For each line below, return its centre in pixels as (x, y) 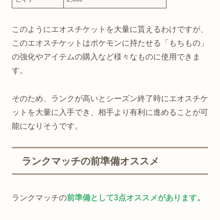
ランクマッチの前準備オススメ (90, 161)
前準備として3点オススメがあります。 (136, 197)
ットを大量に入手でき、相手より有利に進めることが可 (110, 112)
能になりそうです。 (47, 126)
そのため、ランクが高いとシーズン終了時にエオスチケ (110, 98)
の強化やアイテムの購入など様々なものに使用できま (106, 56)
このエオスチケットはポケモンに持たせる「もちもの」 (110, 43)
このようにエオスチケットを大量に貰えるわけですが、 (110, 29)
